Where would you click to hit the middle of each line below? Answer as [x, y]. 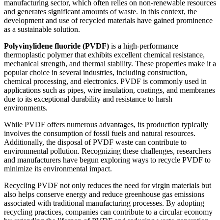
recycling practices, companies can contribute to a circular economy [108, 212]
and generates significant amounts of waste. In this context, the [100, 11]
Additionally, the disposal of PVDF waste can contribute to [95, 142]
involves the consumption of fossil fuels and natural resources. [100, 133]
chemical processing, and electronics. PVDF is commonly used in [105, 81]
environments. [26, 108]
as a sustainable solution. [43, 29]
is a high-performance [144, 46]
